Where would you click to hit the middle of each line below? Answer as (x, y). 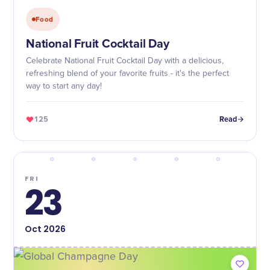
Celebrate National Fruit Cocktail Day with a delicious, (125, 61)
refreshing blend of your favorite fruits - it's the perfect (127, 74)
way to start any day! (64, 86)
